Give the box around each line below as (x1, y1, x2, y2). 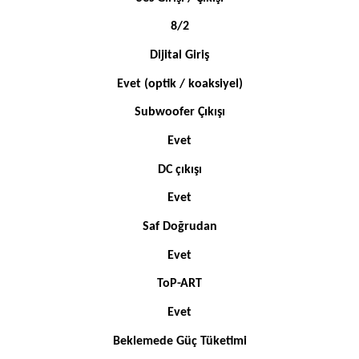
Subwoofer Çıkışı (134, 106, 225, 119)
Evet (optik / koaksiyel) (116, 77, 243, 91)
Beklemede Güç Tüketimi (112, 334, 247, 348)
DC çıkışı (157, 163, 202, 176)
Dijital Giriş (150, 49, 209, 63)
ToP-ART (157, 277, 202, 291)
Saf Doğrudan (142, 220, 217, 233)
